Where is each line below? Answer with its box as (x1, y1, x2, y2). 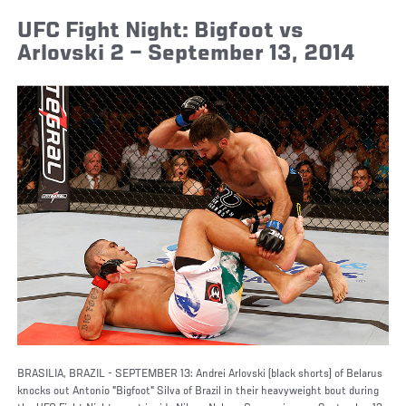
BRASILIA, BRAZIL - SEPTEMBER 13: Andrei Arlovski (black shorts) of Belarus (17, 367, 383, 381)
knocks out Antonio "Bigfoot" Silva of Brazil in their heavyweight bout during (17, 384, 380, 398)
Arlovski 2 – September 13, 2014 (17, 41, 356, 66)
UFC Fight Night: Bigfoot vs (17, 18, 304, 43)
